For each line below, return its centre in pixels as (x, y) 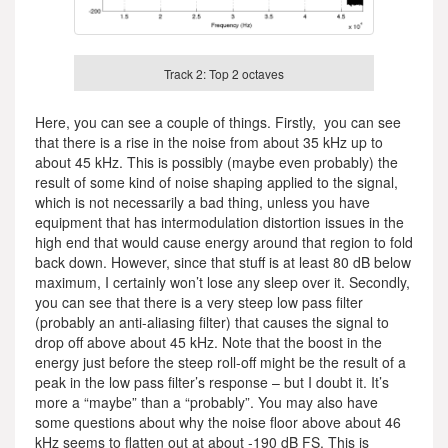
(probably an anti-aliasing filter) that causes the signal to (212, 322)
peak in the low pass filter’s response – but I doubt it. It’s (212, 382)
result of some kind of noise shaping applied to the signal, (216, 182)
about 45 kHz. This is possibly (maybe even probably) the (216, 162)
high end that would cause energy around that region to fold (224, 242)
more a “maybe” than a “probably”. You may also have (206, 402)
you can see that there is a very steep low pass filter (199, 302)
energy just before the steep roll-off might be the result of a (220, 362)
